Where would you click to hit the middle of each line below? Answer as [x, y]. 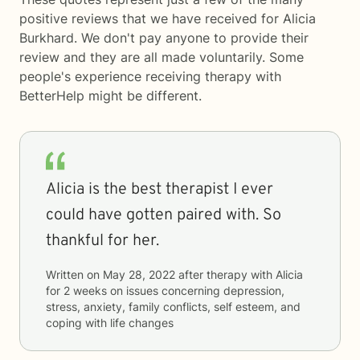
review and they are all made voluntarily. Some [162, 57]
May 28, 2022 [139, 274]
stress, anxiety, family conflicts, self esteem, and [173, 307]
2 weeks [85, 290]
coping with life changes [110, 323]
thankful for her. [102, 241]
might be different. [143, 96]
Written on [74, 274]
